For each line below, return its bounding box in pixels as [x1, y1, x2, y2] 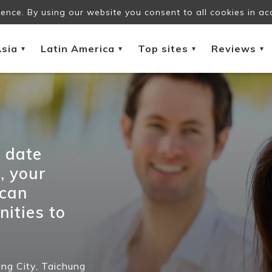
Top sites [138, 42, 188, 55]
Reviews [211, 42, 256, 55]
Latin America [41, 42, 115, 55]
